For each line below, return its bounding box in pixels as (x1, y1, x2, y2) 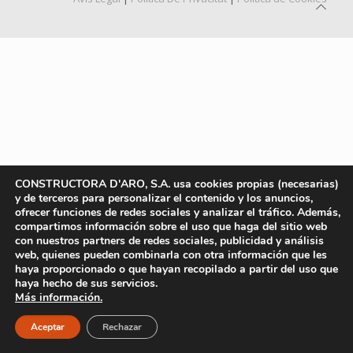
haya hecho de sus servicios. (15, 276, 158, 291)
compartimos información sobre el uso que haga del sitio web (15, 219, 327, 234)
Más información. (15, 290, 102, 305)
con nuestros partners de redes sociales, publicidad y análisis (15, 233, 324, 248)
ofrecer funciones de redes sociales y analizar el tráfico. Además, (15, 205, 340, 220)
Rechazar (102, 321, 142, 333)
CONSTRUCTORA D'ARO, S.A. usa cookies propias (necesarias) (15, 176, 339, 191)
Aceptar (31, 321, 65, 333)
